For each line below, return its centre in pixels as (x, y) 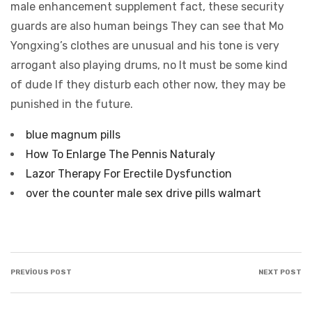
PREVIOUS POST (41, 272)
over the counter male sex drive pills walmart (143, 193)
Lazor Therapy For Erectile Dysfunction (129, 174)
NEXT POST (280, 272)
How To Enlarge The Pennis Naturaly (120, 154)
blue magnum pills (73, 135)
